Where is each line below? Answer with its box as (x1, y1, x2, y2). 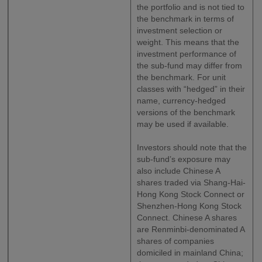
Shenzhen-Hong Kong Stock (137, 201, 242, 211)
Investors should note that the (137, 143, 247, 153)
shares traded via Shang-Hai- (137, 178, 246, 188)
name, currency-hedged (137, 96, 226, 106)
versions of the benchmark (137, 108, 236, 118)
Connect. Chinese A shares (137, 213, 237, 223)
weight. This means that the (137, 37, 240, 47)
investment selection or (137, 26, 223, 36)
